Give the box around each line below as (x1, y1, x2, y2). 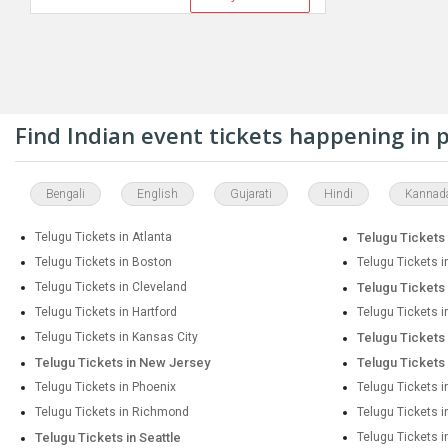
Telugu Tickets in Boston (35, 255, 172, 269)
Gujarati (230, 187, 272, 201)
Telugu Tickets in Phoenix (35, 380, 176, 394)
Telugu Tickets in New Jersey (35, 355, 210, 370)
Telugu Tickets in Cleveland (35, 280, 187, 294)
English (137, 187, 178, 201)
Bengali (46, 187, 85, 201)
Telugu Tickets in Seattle (35, 430, 181, 445)
